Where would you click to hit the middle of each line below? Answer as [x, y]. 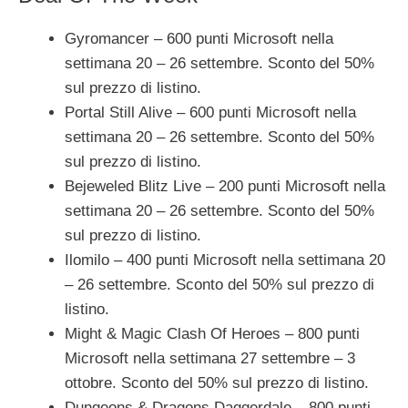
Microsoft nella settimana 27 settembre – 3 [210, 359]
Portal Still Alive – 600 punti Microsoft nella [210, 113]
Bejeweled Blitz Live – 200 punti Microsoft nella [225, 187]
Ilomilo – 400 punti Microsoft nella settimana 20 [225, 260]
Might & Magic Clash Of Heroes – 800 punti [212, 334]
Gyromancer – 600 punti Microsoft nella [199, 39]
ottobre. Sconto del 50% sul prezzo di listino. [217, 383]
